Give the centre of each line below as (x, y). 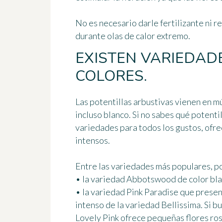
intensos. (93, 140)
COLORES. (111, 76)
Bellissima (181, 205)
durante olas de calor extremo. (133, 36)
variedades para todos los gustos (138, 128)
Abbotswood (151, 179)
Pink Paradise (152, 192)
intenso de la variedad (118, 205)
